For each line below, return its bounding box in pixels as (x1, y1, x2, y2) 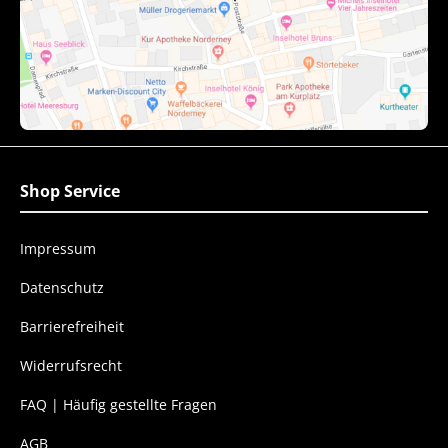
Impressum (20, 239, 96, 258)
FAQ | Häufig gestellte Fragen (20, 395, 217, 414)
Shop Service (20, 180, 120, 202)
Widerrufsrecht (20, 356, 122, 375)
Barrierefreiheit (20, 317, 124, 336)
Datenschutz (20, 278, 104, 297)
